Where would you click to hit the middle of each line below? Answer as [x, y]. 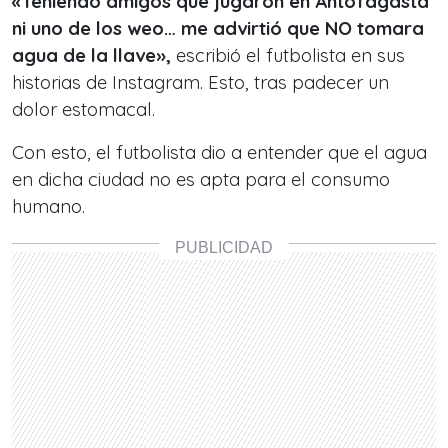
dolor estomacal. [83, 109]
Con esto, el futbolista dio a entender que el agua [219, 152]
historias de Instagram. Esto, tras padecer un [200, 82]
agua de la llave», [91, 55]
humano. [48, 206]
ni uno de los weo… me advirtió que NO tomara [218, 28]
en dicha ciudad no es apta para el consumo [201, 179]
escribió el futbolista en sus [288, 55]
